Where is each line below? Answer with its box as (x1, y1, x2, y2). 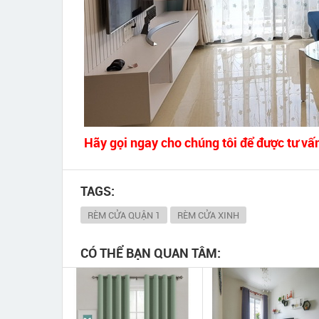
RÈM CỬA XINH (177, 209, 239, 221)
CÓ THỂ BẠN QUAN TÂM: (80, 244, 221, 261)
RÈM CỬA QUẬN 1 (88, 209, 160, 221)
